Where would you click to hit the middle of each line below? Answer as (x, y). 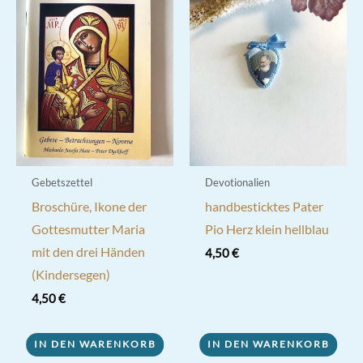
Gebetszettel (62, 183)
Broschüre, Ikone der (89, 206)
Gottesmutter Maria (88, 229)
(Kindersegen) (70, 274)
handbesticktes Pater (264, 206)
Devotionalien (237, 183)
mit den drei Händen (88, 252)
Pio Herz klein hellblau (267, 229)
